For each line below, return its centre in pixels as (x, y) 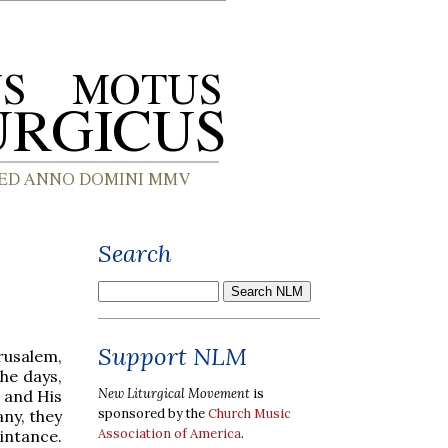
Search (135, 253)
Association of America (169, 433)
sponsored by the (153, 413)
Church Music (249, 413)
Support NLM (172, 356)
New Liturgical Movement (174, 393)
